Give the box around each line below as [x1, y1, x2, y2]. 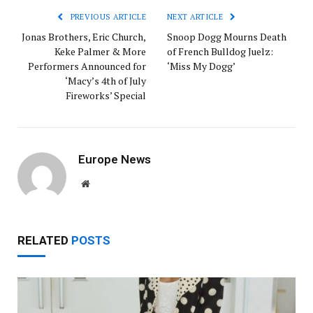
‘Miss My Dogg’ [167, 59, 235, 73]
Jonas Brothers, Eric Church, [22, 29, 146, 43]
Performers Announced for [28, 59, 146, 73]
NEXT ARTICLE [167, 11, 226, 22]
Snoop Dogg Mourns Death [167, 29, 286, 43]
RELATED [17, 233, 71, 247]
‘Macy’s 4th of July [65, 73, 146, 87]
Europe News [78, 152, 151, 166]
